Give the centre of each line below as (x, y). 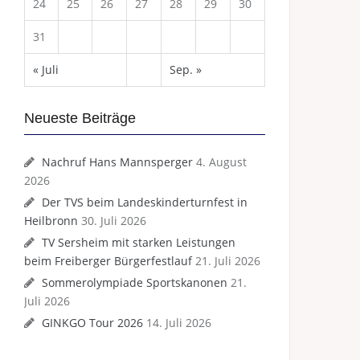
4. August (221, 162)
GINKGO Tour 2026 (92, 323)
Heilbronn (51, 221)
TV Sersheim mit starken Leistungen (139, 242)
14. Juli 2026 (179, 323)
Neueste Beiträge (80, 118)
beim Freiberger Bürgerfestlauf (108, 261)
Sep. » (186, 70)
